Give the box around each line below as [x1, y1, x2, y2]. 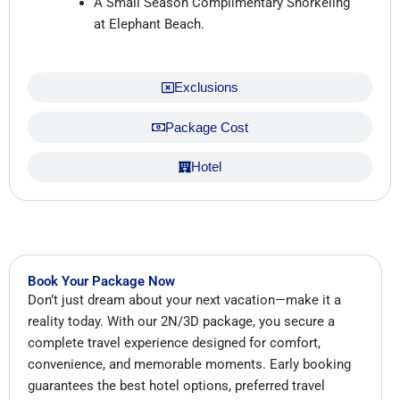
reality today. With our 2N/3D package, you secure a [28, 313, 335, 330]
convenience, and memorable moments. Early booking [28, 356, 351, 373]
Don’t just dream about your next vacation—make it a [28, 292, 341, 309]
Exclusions [174, 79, 239, 95]
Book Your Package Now [28, 273, 175, 290]
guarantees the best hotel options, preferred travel [28, 378, 325, 395]
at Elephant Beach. [93, 15, 204, 32]
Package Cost [164, 120, 248, 135]
